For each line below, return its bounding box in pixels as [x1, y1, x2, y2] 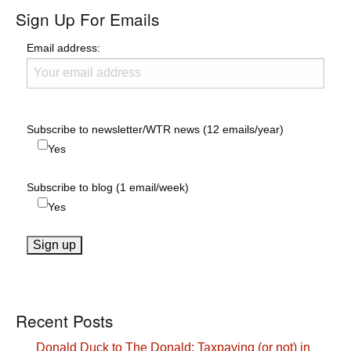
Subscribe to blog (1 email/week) [27, 180, 189, 194]
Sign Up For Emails [16, 6, 159, 31]
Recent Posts [16, 309, 113, 333]
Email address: [27, 41, 100, 54]
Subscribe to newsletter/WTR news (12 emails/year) [27, 122, 284, 136]
